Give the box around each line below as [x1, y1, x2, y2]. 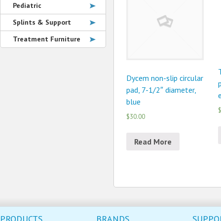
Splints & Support [13, 18, 71, 27]
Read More [134, 137, 172, 147]
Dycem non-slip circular [126, 73, 203, 83]
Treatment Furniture [13, 35, 80, 43]
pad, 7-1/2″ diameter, [126, 85, 196, 95]
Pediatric [13, 1, 41, 10]
